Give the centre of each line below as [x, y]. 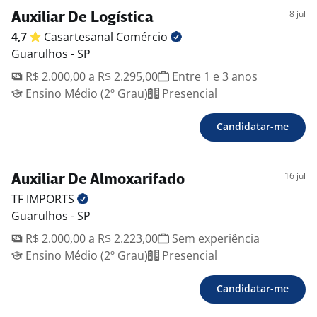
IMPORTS [52, 199]
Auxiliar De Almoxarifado [98, 180]
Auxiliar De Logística [82, 18]
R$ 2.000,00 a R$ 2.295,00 [90, 76]
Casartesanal [80, 37]
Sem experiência [214, 238]
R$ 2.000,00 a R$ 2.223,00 [90, 238]
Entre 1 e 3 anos [213, 76]
